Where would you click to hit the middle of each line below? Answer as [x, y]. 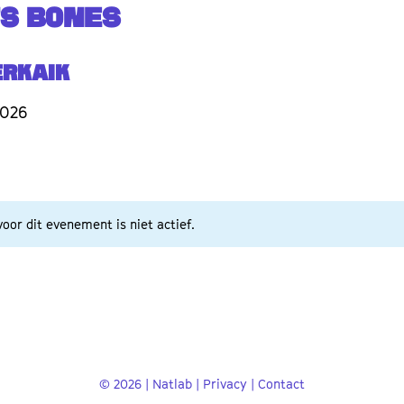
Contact [281, 384]
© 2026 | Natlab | [151, 384]
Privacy [225, 384]
